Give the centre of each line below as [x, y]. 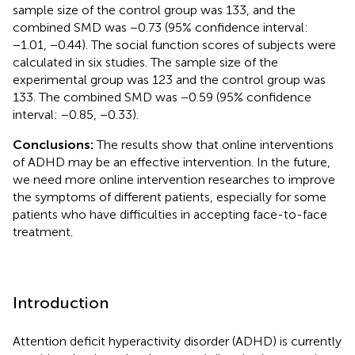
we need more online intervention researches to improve [174, 179]
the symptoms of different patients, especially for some [170, 197]
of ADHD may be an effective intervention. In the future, [172, 162]
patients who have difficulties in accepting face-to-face [170, 214]
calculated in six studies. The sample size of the [145, 62]
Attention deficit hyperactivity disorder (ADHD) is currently [177, 341]
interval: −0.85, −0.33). [76, 114]
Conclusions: [55, 144]
